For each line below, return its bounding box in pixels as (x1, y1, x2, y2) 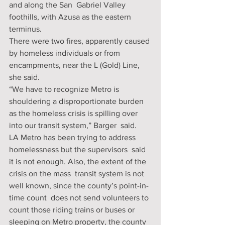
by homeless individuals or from (9, 49, 122, 57)
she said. (9, 73, 40, 81)
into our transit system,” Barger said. (9, 121, 137, 130)
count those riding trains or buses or (9, 205, 139, 214)
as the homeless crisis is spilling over (9, 109, 140, 118)
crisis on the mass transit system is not (9, 169, 146, 178)
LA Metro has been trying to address (9, 133, 138, 142)
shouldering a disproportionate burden (9, 97, 148, 105)
